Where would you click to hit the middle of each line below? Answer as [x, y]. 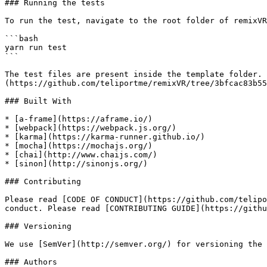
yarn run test [36, 47]
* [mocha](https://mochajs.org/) [79, 146]
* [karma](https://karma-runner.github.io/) [105, 137]
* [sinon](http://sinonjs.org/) [76, 164]
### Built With [38, 101]
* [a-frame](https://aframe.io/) [79, 119]
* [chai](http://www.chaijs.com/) [81, 155]
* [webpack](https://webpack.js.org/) [91, 128]
